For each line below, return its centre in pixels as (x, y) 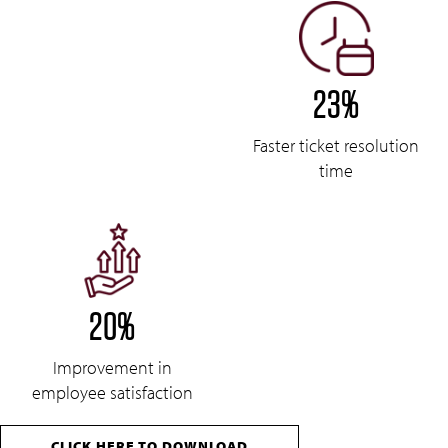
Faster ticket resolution (336, 145)
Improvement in (112, 367)
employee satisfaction (112, 392)
